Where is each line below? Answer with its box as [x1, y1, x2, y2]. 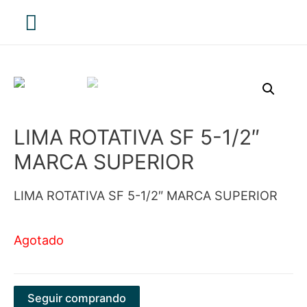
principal [23, 45, 108, 71]
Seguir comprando [27, 291, 126, 305]
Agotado [14, 232, 64, 248]
